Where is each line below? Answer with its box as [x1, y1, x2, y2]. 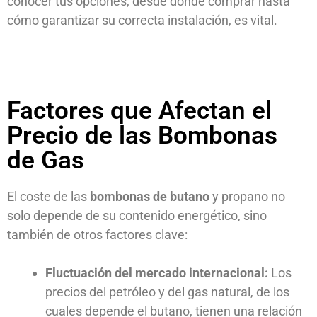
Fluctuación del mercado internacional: [45, 265, 268, 281]
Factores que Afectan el [7, 96, 272, 126]
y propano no [209, 189, 285, 204]
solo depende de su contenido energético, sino [7, 208, 267, 224]
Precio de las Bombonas [7, 121, 277, 151]
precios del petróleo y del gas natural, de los [45, 284, 289, 300]
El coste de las [7, 189, 90, 204]
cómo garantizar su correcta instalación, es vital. [7, 13, 277, 28]
